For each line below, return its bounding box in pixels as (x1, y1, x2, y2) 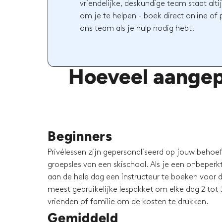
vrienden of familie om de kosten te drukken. (48, 198, 209, 206)
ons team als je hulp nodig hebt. (80, 24, 195, 32)
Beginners (48, 128, 112, 145)
